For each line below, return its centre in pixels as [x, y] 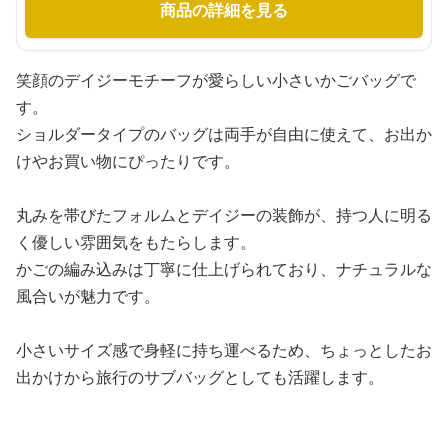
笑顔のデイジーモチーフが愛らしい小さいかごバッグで [216, 80]
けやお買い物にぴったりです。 [128, 161]
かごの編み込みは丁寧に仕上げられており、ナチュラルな [224, 269]
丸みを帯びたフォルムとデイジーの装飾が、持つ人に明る [224, 215]
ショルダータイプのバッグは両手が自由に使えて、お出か [224, 134]
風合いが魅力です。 [88, 296]
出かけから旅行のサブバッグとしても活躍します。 [200, 377]
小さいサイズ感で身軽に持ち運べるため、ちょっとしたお [224, 350]
